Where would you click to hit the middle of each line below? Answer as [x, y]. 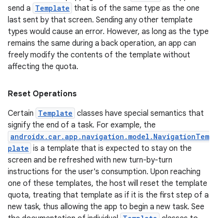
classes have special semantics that [139, 113]
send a [20, 8]
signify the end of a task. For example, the [82, 125]
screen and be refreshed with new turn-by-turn [90, 160]
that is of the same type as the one [136, 8]
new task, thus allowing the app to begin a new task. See [106, 207]
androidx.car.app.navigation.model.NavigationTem [110, 136]
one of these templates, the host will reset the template [108, 183]
